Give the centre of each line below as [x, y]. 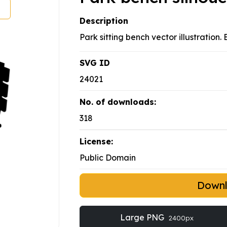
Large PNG [143, 218]
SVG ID [95, 63]
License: [96, 142]
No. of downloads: [118, 102]
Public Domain [108, 158]
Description [104, 21]
